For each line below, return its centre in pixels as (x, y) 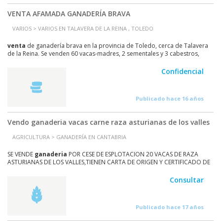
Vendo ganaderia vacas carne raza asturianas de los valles (109, 122)
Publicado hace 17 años (170, 207)
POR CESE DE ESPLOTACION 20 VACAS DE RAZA (133, 154)
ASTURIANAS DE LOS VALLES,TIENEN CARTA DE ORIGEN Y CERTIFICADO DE (109, 162)
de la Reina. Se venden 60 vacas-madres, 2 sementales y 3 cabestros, (103, 54)
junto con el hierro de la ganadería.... (59, 61)
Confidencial (183, 71)
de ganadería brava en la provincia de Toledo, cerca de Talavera (117, 46)
